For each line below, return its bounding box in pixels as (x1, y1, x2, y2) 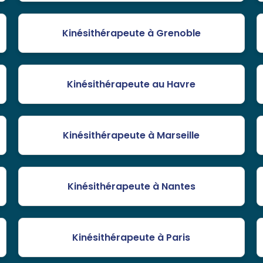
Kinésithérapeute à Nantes (67, 180, 195, 194)
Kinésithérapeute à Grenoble (62, 26, 201, 41)
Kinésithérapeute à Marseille (63, 129, 200, 143)
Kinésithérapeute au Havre (67, 77, 196, 92)
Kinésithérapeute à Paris (72, 231, 191, 245)
